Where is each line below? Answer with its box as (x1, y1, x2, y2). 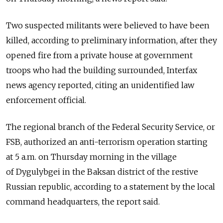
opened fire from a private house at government (6, 50, 193, 60)
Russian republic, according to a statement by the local (6, 181, 215, 192)
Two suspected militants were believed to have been (6, 20, 210, 30)
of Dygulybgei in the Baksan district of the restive (6, 166, 198, 177)
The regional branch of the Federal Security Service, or (6, 121, 215, 132)
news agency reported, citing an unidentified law (6, 80, 194, 90)
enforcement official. (6, 95, 86, 105)
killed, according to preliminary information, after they (6, 35, 217, 45)
